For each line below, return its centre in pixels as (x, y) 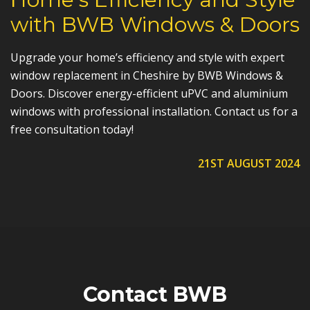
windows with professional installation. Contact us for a (154, 111)
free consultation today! (72, 129)
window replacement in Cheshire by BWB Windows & (147, 75)
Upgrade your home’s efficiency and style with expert (147, 57)
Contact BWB (155, 294)
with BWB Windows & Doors (155, 24)
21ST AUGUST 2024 (249, 163)
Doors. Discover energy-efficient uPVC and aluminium (149, 93)
